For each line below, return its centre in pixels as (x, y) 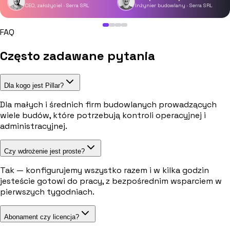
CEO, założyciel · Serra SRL (57, 6)
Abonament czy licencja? (42, 217)
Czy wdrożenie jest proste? (44, 151)
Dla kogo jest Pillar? (34, 85)
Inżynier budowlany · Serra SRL (174, 6)
